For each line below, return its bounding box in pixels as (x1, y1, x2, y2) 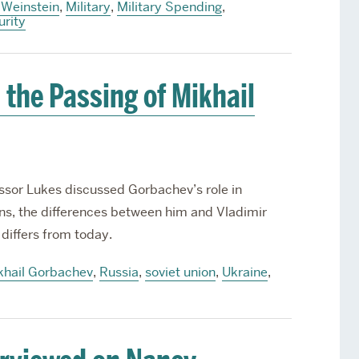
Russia (99, 264, 139, 280)
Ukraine (221, 264, 268, 280)
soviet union (144, 264, 216, 280)
